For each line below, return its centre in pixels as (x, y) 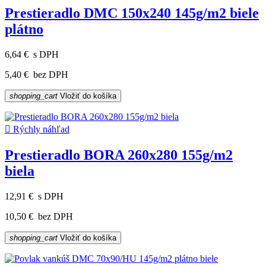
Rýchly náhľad (40, 129)
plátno (24, 29)
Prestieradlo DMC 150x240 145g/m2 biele (132, 13)
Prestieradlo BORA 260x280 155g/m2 (119, 155)
